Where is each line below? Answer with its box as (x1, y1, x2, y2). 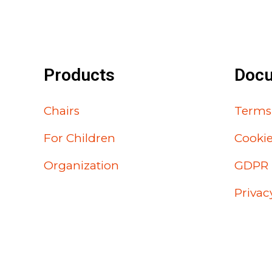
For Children (44, 131, 115, 145)
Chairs (44, 104, 80, 118)
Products (44, 64, 115, 85)
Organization (44, 158, 119, 172)
